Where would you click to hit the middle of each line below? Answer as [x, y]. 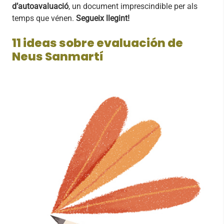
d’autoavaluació [40, 6]
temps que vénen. [44, 18]
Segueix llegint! [103, 18]
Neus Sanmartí [58, 57]
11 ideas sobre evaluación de [97, 43]
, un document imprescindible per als [133, 6]
